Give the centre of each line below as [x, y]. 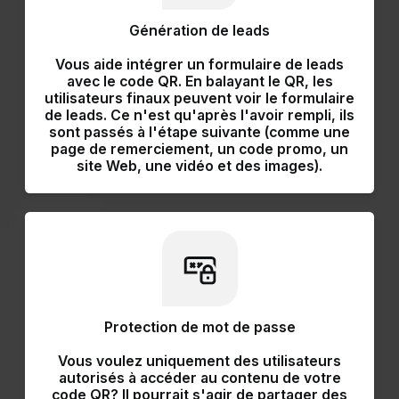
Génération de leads [199, 30]
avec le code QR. [126, 81]
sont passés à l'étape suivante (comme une [199, 132]
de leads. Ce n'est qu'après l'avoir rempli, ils [199, 115]
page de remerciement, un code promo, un [199, 149]
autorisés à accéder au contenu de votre [199, 378]
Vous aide [91, 64]
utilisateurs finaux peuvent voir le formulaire [199, 98]
